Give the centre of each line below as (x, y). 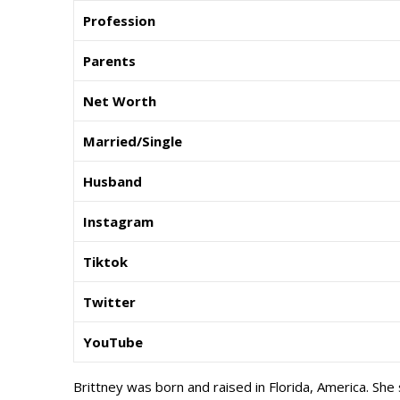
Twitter (109, 302)
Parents (109, 61)
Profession (119, 21)
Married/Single (133, 142)
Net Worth (120, 101)
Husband (112, 182)
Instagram (118, 222)
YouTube (113, 342)
